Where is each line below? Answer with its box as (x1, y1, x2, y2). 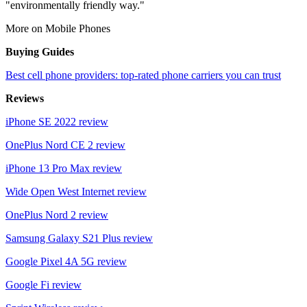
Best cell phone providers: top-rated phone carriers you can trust (5, 69, 281, 81)
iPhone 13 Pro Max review (5, 162, 122, 174)
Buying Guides (5, 45, 74, 58)
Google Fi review (5, 278, 82, 291)
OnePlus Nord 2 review (5, 208, 108, 221)
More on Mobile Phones (5, 22, 110, 34)
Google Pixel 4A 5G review (5, 255, 127, 267)
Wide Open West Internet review (5, 185, 147, 197)
